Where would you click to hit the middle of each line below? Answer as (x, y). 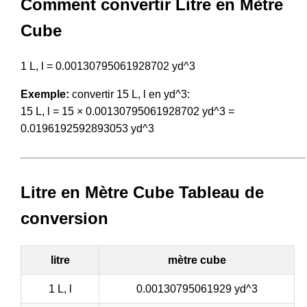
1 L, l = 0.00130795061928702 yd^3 (108, 66)
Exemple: (45, 94)
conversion (64, 218)
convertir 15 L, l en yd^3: (130, 94)
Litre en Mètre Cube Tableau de (142, 192)
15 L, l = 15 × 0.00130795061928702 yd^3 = (127, 111)
